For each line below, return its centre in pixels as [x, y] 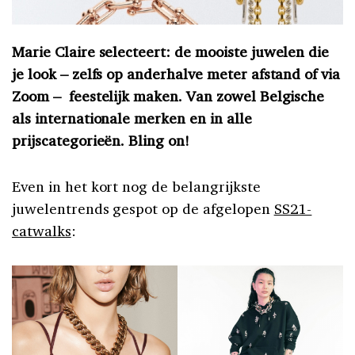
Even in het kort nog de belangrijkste [136, 187]
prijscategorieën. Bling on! [101, 141]
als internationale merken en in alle [132, 118]
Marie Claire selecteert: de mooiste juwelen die [171, 52]
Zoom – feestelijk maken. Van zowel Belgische [168, 96]
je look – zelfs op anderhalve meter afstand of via [176, 74]
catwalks [42, 231]
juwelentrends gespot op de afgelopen [143, 209]
